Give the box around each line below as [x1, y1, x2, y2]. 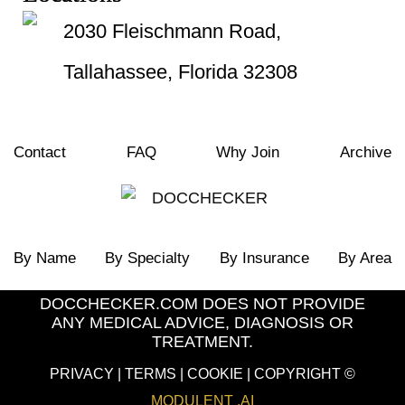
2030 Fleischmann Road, [63, 20, 281, 42]
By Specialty [105, 250, 191, 267]
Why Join [216, 144, 280, 161]
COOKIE [187, 366, 247, 381]
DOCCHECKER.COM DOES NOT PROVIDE [40, 295, 365, 313]
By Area [337, 250, 391, 267]
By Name [14, 250, 76, 267]
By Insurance [219, 250, 309, 267]
